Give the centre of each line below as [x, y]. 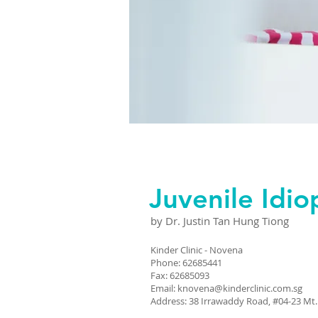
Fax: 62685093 [180, 275]
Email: [164, 288]
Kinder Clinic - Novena [197, 250]
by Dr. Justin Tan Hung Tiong [220, 221]
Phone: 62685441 [186, 263]
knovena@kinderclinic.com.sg [240, 288]
